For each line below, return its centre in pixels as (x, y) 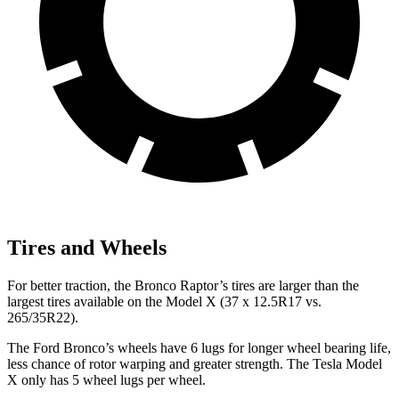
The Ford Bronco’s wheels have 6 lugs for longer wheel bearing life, (199, 348)
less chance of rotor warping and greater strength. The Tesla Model (195, 364)
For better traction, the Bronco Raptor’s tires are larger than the (183, 286)
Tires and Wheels (87, 248)
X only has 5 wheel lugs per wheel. (106, 380)
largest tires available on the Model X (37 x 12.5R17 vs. (164, 302)
